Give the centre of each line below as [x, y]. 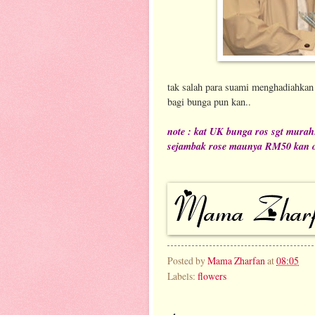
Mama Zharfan [236, 260]
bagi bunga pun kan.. [209, 101]
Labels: [182, 276]
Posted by [187, 260]
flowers [212, 276]
